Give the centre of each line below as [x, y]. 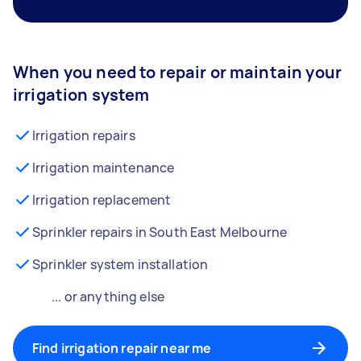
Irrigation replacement [102, 200]
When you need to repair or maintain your [177, 72]
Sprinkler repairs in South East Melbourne [160, 232]
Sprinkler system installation [120, 264]
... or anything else [108, 297]
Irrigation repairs [84, 135]
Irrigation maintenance [104, 168]
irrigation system [81, 95]
